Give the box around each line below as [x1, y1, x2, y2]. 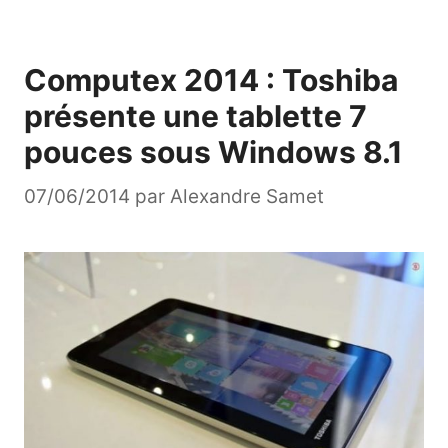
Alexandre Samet [170, 184, 324, 208]
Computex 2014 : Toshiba [24, 62, 398, 99]
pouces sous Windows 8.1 [24, 134, 403, 171]
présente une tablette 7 [24, 98, 367, 135]
